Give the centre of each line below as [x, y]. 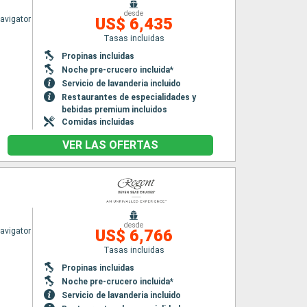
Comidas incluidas [98, 122]
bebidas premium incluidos [114, 110]
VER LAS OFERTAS [110, 145]
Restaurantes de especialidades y [128, 97]
